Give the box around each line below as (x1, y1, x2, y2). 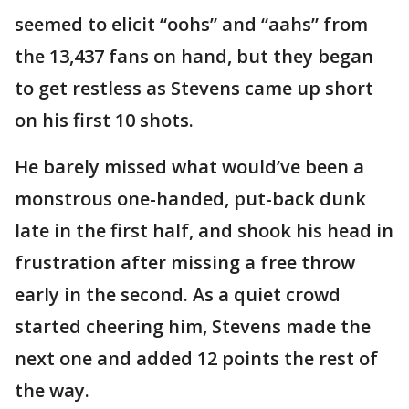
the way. (15, 378, 89, 403)
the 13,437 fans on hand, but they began (15, 44, 373, 68)
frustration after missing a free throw (15, 250, 355, 275)
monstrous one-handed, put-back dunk (15, 186, 366, 211)
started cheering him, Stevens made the (15, 314, 371, 339)
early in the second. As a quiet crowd (15, 282, 341, 307)
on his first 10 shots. (15, 108, 194, 132)
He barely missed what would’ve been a (15, 154, 364, 179)
